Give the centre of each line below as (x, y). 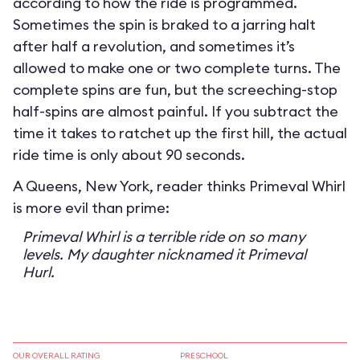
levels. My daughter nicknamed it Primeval (164, 254)
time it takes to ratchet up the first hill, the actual (180, 133)
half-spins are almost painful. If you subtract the (176, 111)
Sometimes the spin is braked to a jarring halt (164, 25)
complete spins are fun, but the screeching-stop (175, 90)
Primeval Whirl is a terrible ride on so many (164, 237)
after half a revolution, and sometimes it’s (154, 46)
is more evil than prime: (91, 208)
